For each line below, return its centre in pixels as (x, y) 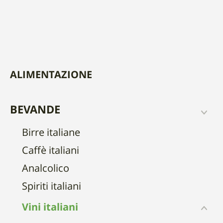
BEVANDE (35, 111)
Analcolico (46, 169)
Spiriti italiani (52, 187)
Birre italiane (51, 133)
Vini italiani (50, 208)
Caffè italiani (51, 151)
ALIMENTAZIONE (51, 76)
